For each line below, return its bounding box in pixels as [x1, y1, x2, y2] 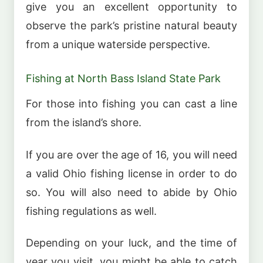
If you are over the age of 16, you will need [26, 148, 237, 161]
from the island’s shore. [26, 116, 141, 129]
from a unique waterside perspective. [26, 38, 210, 50]
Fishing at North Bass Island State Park [26, 72, 221, 85]
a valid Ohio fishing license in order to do [26, 167, 237, 180]
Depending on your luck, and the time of [26, 237, 237, 249]
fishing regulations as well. [26, 204, 157, 217]
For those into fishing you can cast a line [26, 97, 237, 110]
